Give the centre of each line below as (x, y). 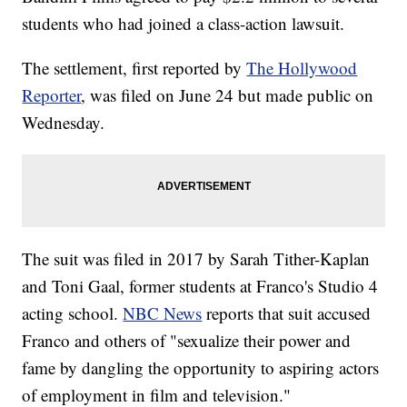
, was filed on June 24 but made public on (228, 95)
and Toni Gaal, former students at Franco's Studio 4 (200, 286)
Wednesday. (64, 123)
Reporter (52, 95)
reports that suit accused (287, 313)
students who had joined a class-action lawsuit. (184, 24)
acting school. (73, 313)
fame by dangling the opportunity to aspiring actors (201, 368)
